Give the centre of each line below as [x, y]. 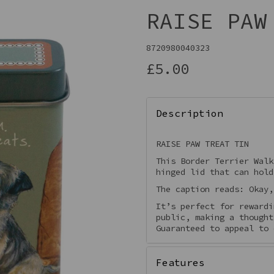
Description [190, 113]
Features [180, 262]
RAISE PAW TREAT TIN [202, 143]
